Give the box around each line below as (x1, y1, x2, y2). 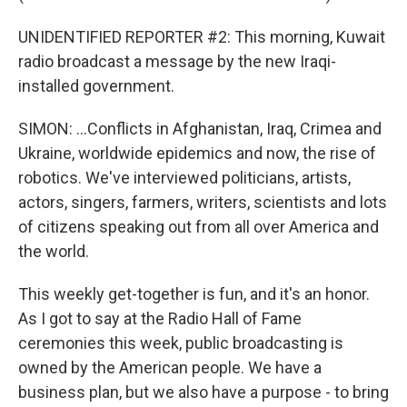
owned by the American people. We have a (18, 358, 322, 377)
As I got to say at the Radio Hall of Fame (18, 309, 302, 328)
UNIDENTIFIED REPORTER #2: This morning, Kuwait (18, 27, 385, 46)
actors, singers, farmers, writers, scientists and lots (18, 193, 387, 212)
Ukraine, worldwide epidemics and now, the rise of (18, 144, 376, 163)
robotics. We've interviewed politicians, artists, (18, 168, 351, 187)
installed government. (18, 76, 174, 95)
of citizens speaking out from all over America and (18, 217, 379, 236)
